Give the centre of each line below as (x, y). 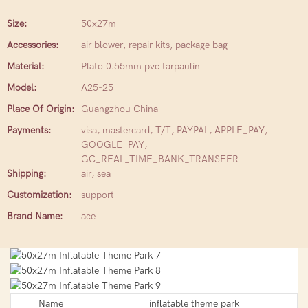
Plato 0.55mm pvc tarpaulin (141, 66)
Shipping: (26, 174)
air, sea (96, 174)
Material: (25, 66)
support (98, 195)
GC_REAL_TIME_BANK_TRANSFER (160, 159)
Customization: (39, 195)
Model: (22, 88)
